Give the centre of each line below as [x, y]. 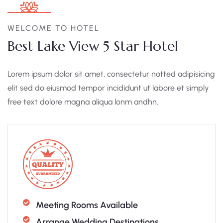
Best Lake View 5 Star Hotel [93, 46]
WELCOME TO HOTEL [54, 28]
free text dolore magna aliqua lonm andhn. [83, 102]
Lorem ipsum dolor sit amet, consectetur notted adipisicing [111, 74]
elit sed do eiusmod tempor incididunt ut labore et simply [108, 88]
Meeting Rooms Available [87, 205]
